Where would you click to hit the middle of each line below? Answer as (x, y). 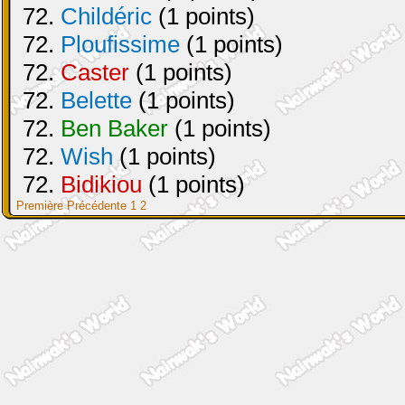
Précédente (97, 206)
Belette (96, 100)
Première (40, 206)
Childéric (106, 16)
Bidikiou (101, 184)
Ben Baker (114, 128)
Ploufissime (120, 44)
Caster (95, 72)
